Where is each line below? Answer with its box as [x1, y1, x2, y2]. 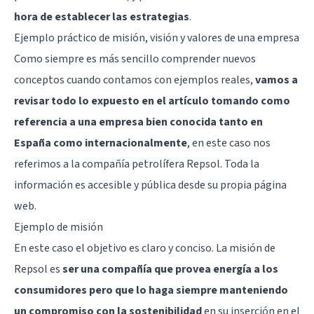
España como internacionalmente [14, 135, 187, 151]
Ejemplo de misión [14, 219, 103, 235]
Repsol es [14, 261, 62, 277]
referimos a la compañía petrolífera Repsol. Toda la [14, 156, 259, 172]
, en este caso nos [187, 135, 271, 151]
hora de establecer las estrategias [14, 8, 189, 25]
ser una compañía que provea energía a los [62, 261, 278, 277]
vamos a [255, 71, 298, 88]
